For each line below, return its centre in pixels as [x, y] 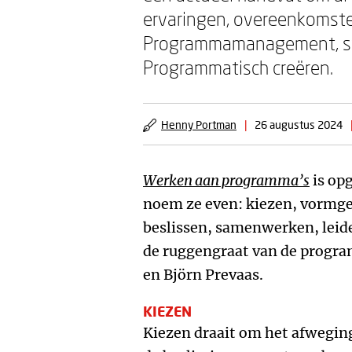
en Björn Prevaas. [203, 275]
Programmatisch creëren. [238, 67]
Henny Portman [199, 125]
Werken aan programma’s [226, 180]
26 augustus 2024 [299, 125]
